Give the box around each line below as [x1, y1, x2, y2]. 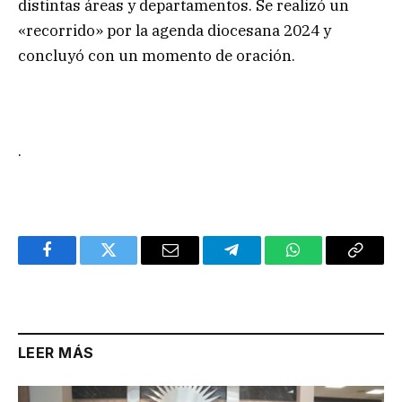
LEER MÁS [18, 344, 94, 363]
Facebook [45, 255, 109, 272]
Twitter [107, 255, 154, 272]
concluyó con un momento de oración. [18, 45, 295, 66]
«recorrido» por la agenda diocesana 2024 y [18, 20, 331, 40]
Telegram [230, 255, 292, 272]
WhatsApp [292, 255, 362, 272]
